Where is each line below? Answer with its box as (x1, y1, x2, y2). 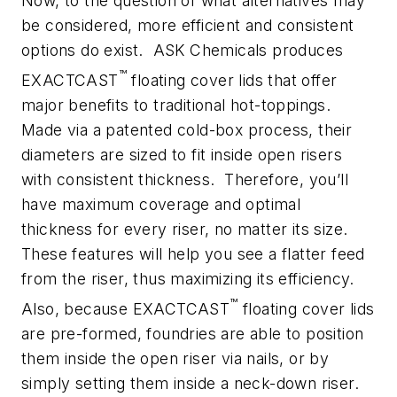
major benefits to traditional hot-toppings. (21, 95, 336, 114)
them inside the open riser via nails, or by (21, 348, 330, 368)
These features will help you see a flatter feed (21, 244, 365, 263)
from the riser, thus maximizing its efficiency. (21, 269, 360, 288)
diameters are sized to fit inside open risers (21, 144, 342, 164)
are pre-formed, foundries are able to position (21, 323, 364, 343)
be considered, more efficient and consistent (21, 16, 354, 35)
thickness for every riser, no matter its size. (21, 219, 353, 238)
